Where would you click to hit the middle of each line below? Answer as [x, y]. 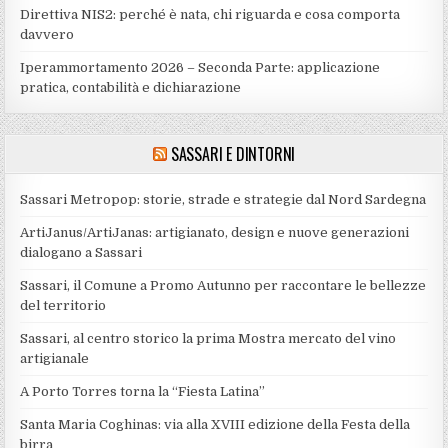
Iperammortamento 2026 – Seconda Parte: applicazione [200, 67]
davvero [47, 34]
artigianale [55, 358]
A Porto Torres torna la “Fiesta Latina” [143, 391]
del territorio [63, 305]
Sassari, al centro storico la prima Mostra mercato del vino [208, 338]
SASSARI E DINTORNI [233, 153]
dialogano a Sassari [81, 252]
